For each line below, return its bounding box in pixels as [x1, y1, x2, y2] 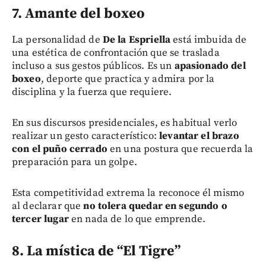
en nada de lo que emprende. [68, 212, 206, 226]
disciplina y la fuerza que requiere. [12, 85, 172, 99]
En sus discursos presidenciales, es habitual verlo [12, 116, 237, 129]
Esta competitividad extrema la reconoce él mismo [12, 186, 245, 199]
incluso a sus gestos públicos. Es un [12, 59, 175, 72]
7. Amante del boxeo [12, 4, 145, 23]
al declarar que [12, 199, 84, 213]
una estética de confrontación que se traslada [12, 46, 220, 59]
